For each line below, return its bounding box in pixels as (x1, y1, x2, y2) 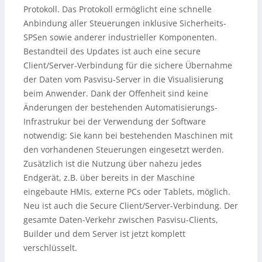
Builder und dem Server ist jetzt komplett (23, 228, 185, 240)
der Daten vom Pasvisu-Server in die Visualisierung (23, 74, 223, 85)
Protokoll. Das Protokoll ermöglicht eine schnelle (23, 4, 212, 15)
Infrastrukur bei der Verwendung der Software (23, 116, 206, 127)
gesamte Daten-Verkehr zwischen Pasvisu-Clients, (23, 214, 218, 226)
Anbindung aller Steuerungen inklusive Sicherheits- (23, 18, 226, 29)
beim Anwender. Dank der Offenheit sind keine (23, 88, 208, 99)
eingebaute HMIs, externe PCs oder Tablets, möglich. (23, 186, 230, 198)
